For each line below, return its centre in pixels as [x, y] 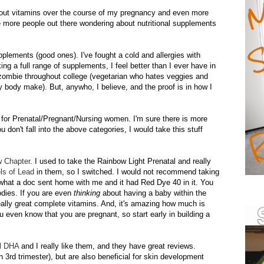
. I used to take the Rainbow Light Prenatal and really [121, 161]
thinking [87, 193]
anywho [79, 87]
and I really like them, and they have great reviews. [108, 246]
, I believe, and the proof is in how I [152, 87]
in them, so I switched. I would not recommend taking [128, 171]
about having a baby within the [153, 193]
